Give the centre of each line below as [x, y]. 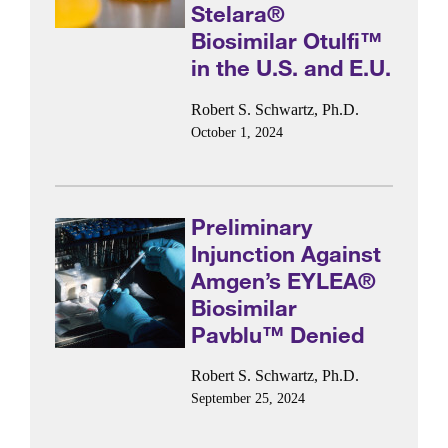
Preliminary [252, 226]
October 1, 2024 [237, 132]
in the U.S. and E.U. [291, 68]
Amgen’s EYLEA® [284, 280]
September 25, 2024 [248, 399]
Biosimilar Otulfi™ [287, 41]
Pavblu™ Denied [278, 334]
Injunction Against [286, 253]
